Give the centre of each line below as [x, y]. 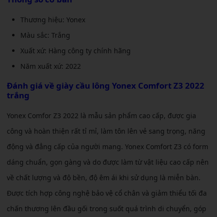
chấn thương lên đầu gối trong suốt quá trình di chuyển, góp [107, 209]
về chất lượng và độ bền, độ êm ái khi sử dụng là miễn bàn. [104, 178]
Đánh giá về [31, 86]
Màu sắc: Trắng [45, 35]
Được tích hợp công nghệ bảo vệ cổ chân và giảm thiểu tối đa [107, 193]
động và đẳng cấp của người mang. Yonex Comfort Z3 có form [108, 147]
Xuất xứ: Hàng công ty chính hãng [76, 51]
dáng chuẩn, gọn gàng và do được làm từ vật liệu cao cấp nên [108, 162]
